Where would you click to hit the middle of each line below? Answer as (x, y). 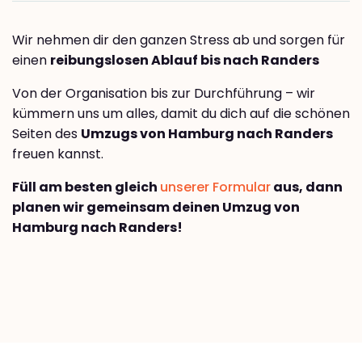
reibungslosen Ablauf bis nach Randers (185, 60)
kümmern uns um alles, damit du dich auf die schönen (181, 113)
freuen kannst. (58, 154)
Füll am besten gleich (86, 187)
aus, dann (307, 187)
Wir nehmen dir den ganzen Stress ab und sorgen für (179, 40)
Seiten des (46, 133)
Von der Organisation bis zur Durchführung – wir (164, 93)
